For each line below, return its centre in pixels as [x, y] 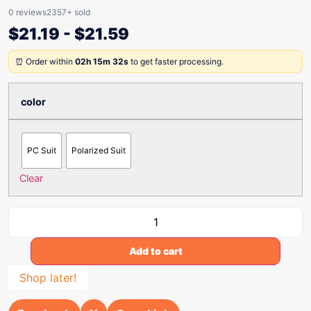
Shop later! [48, 277]
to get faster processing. [176, 61]
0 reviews [27, 12]
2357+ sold [68, 12]
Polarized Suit [99, 150]
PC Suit [42, 150]
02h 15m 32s [102, 61]
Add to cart [155, 251]
